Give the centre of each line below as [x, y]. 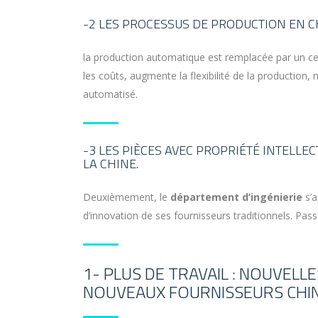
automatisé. [110, 94]
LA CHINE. [111, 164]
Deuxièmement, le [127, 197]
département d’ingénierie [236, 197]
